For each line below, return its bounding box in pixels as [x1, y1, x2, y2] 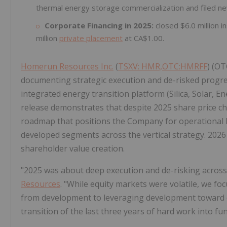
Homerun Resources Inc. [21, 61, 113, 72]
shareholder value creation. [21, 143, 125, 155]
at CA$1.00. [123, 33, 164, 44]
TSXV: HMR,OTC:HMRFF [118, 61, 207, 72]
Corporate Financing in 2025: [45, 20, 154, 31]
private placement [59, 33, 123, 44]
